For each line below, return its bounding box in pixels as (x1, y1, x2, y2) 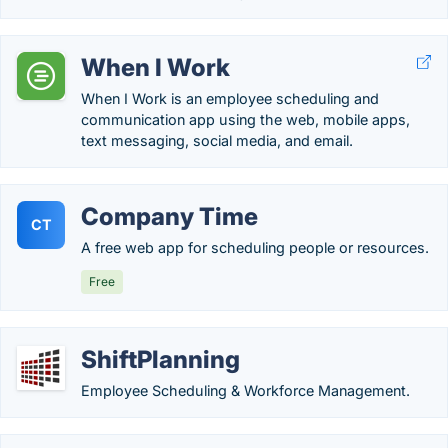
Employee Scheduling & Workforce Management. (81, 382, 410, 399)
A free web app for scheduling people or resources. (81, 239, 429, 256)
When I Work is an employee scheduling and (81, 90, 379, 107)
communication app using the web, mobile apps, (81, 111, 410, 128)
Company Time (81, 202, 258, 231)
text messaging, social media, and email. (81, 132, 353, 149)
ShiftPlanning (81, 345, 240, 374)
